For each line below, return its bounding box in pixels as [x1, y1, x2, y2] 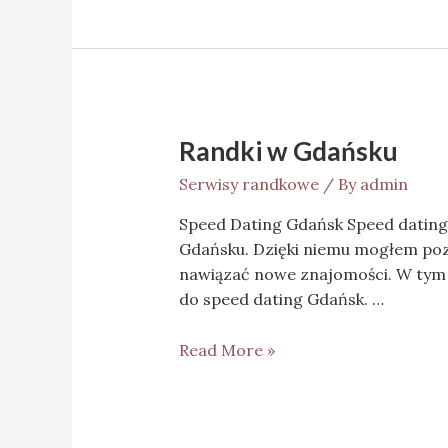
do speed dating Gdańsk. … [178, 289, 384, 310]
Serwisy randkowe [178, 174, 319, 195]
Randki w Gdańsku [178, 135, 398, 168]
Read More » [178, 339, 275, 360]
